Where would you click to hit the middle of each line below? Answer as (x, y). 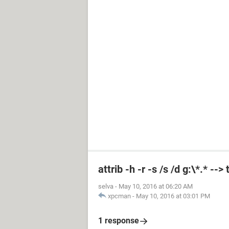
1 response (119, 221)
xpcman (119, 196)
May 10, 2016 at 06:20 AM (156, 186)
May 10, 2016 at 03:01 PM (173, 196)
